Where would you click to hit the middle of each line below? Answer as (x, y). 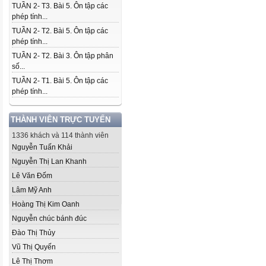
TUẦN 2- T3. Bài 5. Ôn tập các (60, 6)
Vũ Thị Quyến (34, 247)
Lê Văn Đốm (32, 176)
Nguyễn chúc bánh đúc (49, 218)
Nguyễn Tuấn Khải (42, 147)
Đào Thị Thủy (34, 233)
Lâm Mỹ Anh (32, 190)
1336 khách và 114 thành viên (60, 135)
